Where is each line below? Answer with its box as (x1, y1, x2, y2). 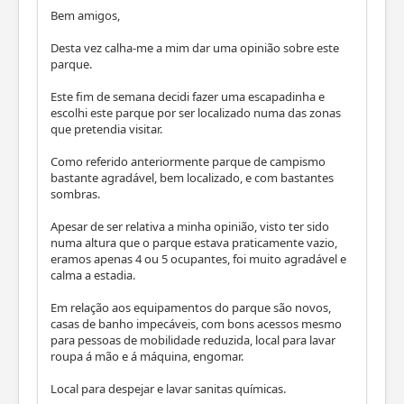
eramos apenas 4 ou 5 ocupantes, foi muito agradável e (50, 250, 346, 267)
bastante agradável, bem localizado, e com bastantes (50, 169, 334, 186)
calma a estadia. (50, 266, 135, 283)
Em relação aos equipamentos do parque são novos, (50, 298, 331, 316)
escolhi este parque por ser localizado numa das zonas (50, 104, 341, 121)
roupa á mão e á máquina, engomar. (50, 347, 243, 364)
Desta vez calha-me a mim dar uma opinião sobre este (50, 39, 339, 56)
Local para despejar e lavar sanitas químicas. (50, 380, 286, 397)
